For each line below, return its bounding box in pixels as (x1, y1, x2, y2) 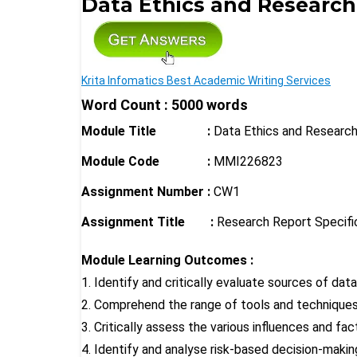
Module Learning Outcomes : (81, 252, 253, 268)
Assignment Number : (81, 183, 210, 199)
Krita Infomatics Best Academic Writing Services (81, 73, 331, 87)
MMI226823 (210, 153, 283, 169)
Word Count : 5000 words (81, 96, 248, 113)
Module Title (81, 123, 156, 139)
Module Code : (81, 153, 210, 169)
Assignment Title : (81, 214, 214, 229)
